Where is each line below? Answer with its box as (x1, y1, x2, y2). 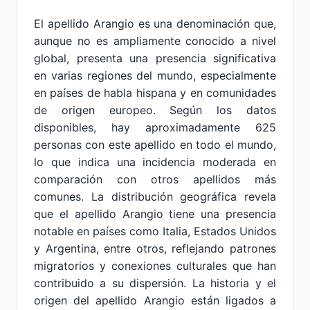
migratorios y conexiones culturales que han (34, 259, 276, 273)
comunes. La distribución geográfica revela (34, 190, 276, 203)
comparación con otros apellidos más (34, 172, 276, 186)
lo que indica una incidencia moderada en (34, 155, 276, 169)
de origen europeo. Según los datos (34, 103, 276, 117)
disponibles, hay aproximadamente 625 (34, 120, 276, 134)
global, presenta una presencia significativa (34, 51, 276, 65)
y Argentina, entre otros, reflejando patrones (34, 241, 276, 255)
